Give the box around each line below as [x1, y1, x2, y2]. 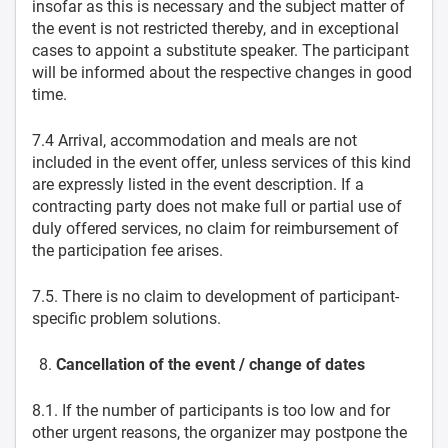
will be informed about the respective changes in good [32, 63, 412, 82]
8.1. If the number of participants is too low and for [32, 401, 390, 420]
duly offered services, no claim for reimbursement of [32, 219, 399, 238]
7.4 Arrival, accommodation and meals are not [32, 131, 357, 150]
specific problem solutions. [32, 309, 221, 328]
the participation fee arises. [32, 241, 223, 260]
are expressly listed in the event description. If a [32, 175, 364, 194]
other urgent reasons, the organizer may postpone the [32, 423, 407, 442]
